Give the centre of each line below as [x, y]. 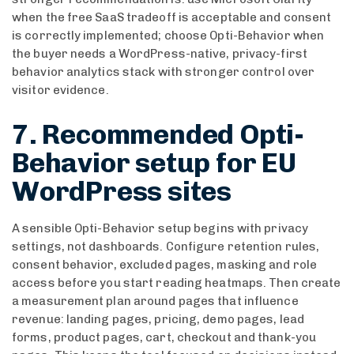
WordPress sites [122, 192]
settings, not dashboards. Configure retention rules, [166, 246]
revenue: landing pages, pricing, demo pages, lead [158, 319]
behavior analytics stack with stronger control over [164, 72]
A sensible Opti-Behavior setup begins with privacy [160, 228]
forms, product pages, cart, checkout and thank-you [164, 337]
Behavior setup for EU [154, 163]
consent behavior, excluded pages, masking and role [165, 264]
